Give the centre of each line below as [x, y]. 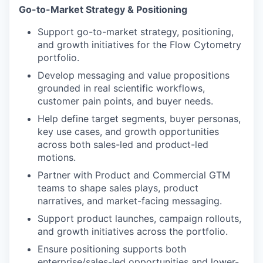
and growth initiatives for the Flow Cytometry [139, 45]
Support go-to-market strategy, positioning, [136, 32]
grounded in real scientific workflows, [121, 88]
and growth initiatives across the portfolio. [133, 231]
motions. [57, 157]
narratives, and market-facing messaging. [130, 201]
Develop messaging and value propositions [134, 75]
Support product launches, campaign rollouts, [139, 218]
